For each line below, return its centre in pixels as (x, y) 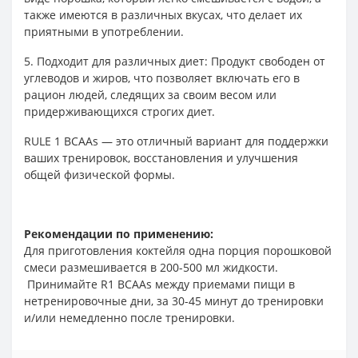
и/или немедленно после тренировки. (129, 318)
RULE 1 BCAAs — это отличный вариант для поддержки (176, 141)
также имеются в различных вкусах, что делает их (163, 15)
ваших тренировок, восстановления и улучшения (161, 158)
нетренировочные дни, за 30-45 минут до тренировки (174, 301)
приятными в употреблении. (104, 32)
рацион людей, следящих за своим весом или (150, 95)
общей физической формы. (99, 175)
